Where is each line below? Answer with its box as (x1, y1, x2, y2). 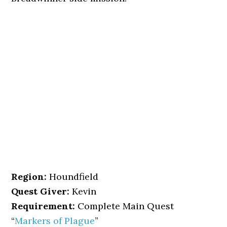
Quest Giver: (11, 185, 70, 197)
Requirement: (11, 200, 75, 212)
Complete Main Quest (75, 200, 174, 212)
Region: (11, 171, 47, 182)
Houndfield (47, 171, 99, 182)
